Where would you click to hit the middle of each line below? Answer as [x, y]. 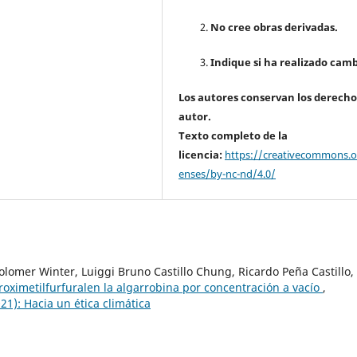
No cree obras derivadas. [275, 27]
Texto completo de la [233, 136]
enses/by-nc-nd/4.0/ [228, 174]
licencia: [201, 155]
